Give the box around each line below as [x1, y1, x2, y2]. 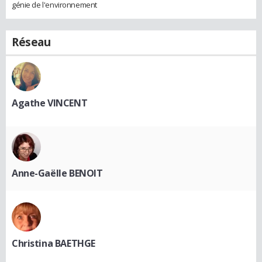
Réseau [12, 34, 51, 50]
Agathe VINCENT [12, 96, 88, 109]
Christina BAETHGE [12, 236, 95, 250]
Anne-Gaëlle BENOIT [12, 166, 103, 180]
